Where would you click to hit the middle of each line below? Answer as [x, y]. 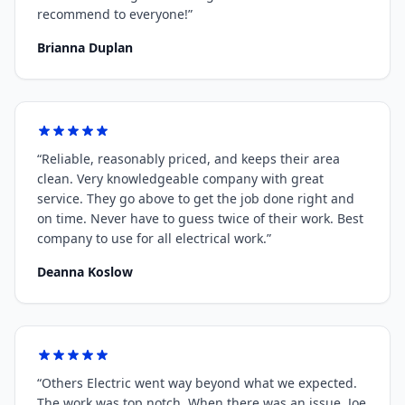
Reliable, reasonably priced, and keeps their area [191, 159]
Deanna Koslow [85, 272]
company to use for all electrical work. [152, 238]
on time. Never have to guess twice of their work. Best [200, 218]
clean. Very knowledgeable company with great [180, 179]
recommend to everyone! [113, 14]
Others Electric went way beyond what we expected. [199, 383]
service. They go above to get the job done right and [196, 198]
